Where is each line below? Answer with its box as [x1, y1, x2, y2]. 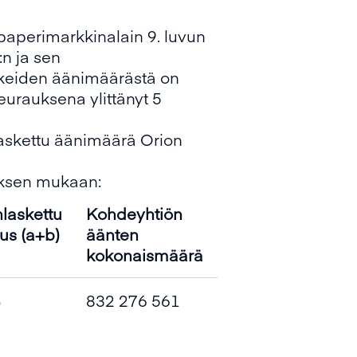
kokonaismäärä [86, 244, 203, 265]
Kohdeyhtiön [86, 202, 182, 224]
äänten [86, 223, 139, 245]
